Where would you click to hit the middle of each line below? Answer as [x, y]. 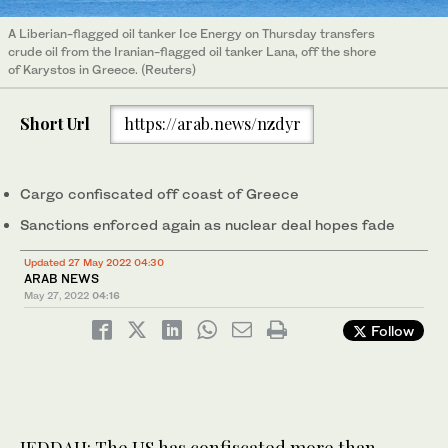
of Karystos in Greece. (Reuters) [102, 69]
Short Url [55, 124]
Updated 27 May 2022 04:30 [94, 262]
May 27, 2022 [56, 295]
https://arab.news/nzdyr [212, 124]
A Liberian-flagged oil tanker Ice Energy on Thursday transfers [191, 33]
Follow [390, 331]
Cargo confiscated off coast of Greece [161, 194]
